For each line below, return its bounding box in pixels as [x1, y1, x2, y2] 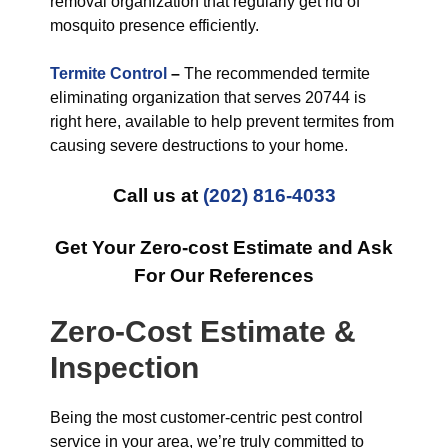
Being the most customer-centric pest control [50, 409, 363, 426]
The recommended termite [180, 65, 370, 82]
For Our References [134, 265, 314, 286]
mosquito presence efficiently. [50, 17, 259, 34]
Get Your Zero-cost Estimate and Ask [55, 237, 393, 258]
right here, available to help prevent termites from [50, 113, 394, 130]
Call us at [112, 185, 203, 206]
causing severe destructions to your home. [50, 137, 348, 154]
